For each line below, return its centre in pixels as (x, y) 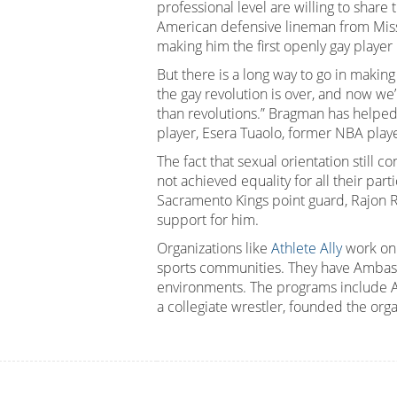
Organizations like (214, 248)
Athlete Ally (308, 248)
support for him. (208, 220)
